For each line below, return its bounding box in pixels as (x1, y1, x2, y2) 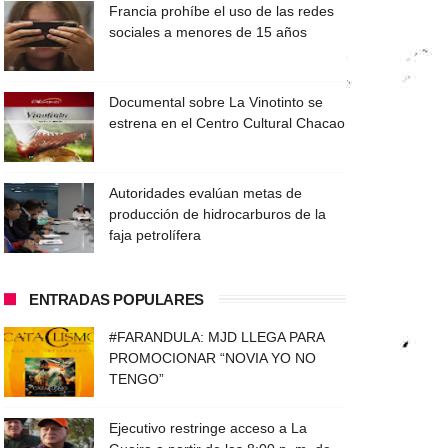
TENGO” (109, 371, 164, 387)
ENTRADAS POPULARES (29, 291, 204, 308)
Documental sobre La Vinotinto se (109, 94, 323, 110)
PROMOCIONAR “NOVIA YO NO (109, 350, 316, 366)
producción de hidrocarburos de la (109, 206, 326, 222)
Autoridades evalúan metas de (109, 185, 302, 201)
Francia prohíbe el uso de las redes (109, 3, 334, 19)
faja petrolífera (109, 227, 201, 243)
